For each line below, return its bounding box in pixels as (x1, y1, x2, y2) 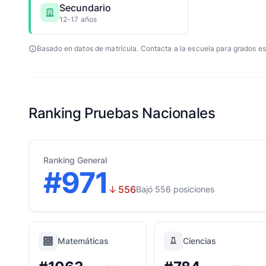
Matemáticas (58, 236, 109, 246)
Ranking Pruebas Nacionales (28, 104, 216, 122)
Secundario (59, 2, 111, 14)
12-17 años (59, 15, 97, 24)
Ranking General (43, 155, 107, 165)
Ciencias (183, 236, 216, 246)
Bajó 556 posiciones (136, 184, 215, 194)
